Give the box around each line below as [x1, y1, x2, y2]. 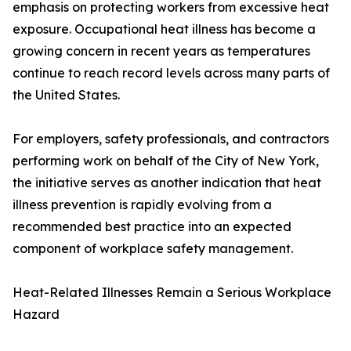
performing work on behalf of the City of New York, [13, 153, 319, 169]
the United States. [13, 87, 120, 103]
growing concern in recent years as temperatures [13, 43, 310, 60]
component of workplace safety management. [13, 241, 293, 257]
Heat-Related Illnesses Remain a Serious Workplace [13, 284, 331, 301]
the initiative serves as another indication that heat [13, 175, 321, 191]
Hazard [13, 306, 60, 323]
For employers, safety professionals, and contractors [13, 131, 329, 147]
